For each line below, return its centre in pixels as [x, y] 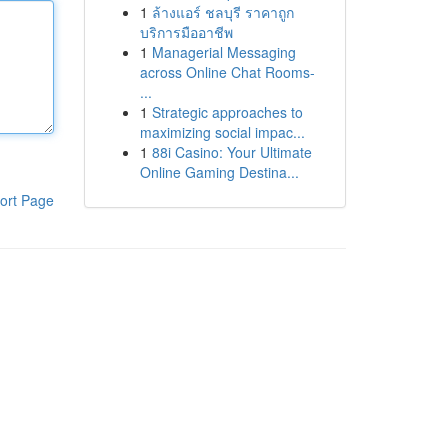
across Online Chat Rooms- [227, 72]
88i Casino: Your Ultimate [231, 152]
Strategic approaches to [227, 112]
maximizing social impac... [222, 132]
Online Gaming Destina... [219, 172]
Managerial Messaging [223, 52]
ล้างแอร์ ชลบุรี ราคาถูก [222, 12]
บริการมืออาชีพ [186, 32]
